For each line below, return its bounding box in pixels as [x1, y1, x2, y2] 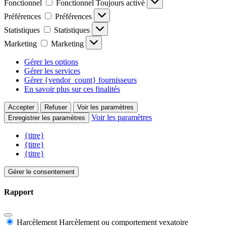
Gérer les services [24, 66, 80, 75]
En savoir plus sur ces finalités [24, 84, 120, 93]
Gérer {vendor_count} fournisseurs [24, 75, 137, 84]
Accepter [8, 103, 34, 111]
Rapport [4, 188, 33, 197]
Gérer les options [24, 57, 78, 66]
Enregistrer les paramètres [8, 114, 85, 122]
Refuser [44, 103, 67, 111]
